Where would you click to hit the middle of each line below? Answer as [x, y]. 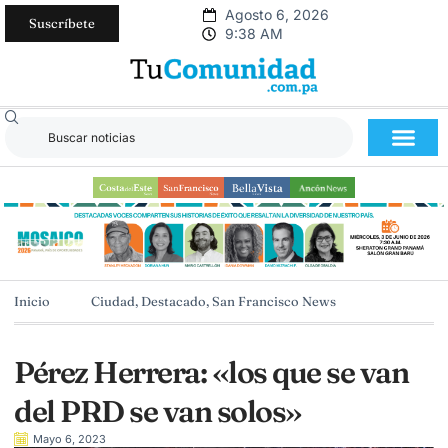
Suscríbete [62, 23]
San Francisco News [274, 301]
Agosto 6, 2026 [276, 14]
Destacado [173, 301]
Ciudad [113, 301]
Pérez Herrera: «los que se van [211, 373]
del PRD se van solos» [158, 412]
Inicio [32, 301]
